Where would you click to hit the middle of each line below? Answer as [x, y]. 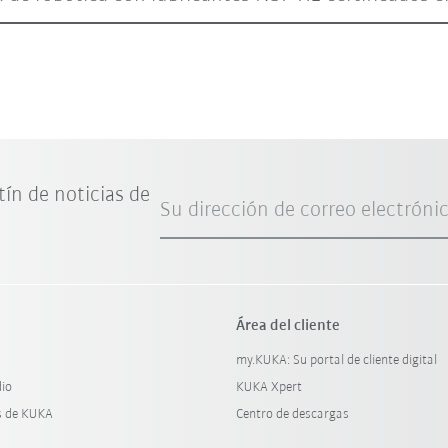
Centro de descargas [292, 414]
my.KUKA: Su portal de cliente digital [336, 360]
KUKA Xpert [268, 387]
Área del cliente [287, 325]
